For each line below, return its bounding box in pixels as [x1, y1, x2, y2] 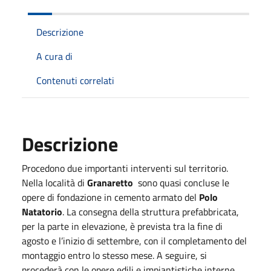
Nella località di [22, 175, 87, 190]
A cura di [36, 49, 73, 64]
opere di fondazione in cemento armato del [22, 190, 197, 204]
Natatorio [22, 204, 62, 219]
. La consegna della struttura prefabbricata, [62, 204, 239, 219]
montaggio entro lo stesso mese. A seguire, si [22, 248, 207, 263]
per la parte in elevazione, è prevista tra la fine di [22, 219, 223, 233]
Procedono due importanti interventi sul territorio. [22, 161, 228, 175]
